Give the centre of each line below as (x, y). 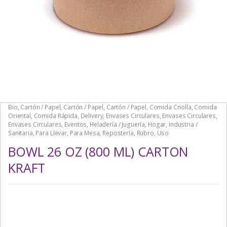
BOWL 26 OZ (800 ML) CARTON (98, 152)
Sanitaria (21, 133)
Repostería (118, 133)
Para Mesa (85, 133)
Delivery (92, 116)
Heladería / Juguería (117, 125)
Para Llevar (51, 133)
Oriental (20, 116)
